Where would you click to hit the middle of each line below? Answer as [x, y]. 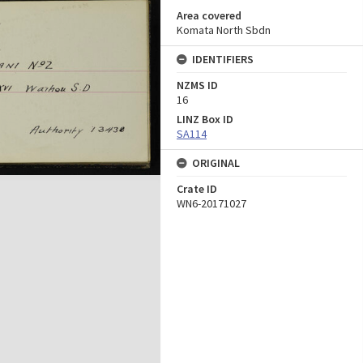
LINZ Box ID [205, 119]
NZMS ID [197, 85]
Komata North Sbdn [224, 30]
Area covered [209, 15]
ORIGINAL [216, 163]
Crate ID [197, 189]
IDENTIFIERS [223, 59]
